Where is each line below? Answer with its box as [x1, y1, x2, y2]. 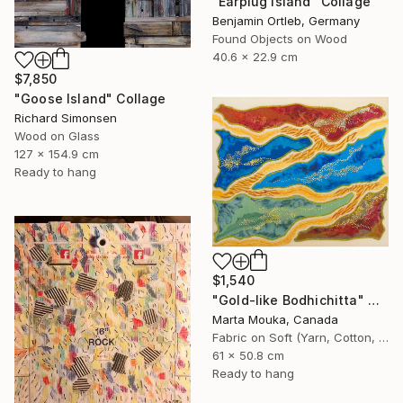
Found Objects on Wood [212, 31, 347, 46]
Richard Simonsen [14, 110, 117, 125]
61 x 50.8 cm [212, 347, 284, 363]
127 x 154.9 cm [14, 146, 99, 161]
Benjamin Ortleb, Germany [212, 13, 360, 28]
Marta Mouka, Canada [212, 311, 338, 327]
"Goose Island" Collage [14, 90, 166, 106]
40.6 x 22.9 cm [212, 49, 298, 64]
